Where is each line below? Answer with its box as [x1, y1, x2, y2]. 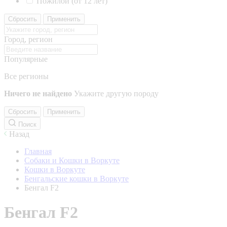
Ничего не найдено [4, 89, 72, 98]
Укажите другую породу [74, 89, 159, 98]
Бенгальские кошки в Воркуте [24, 174, 129, 183]
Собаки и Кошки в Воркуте [24, 156, 120, 165]
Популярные [4, 55, 48, 63]
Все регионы [4, 72, 49, 81]
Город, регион [4, 35, 53, 44]
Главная [24, 147, 52, 156]
